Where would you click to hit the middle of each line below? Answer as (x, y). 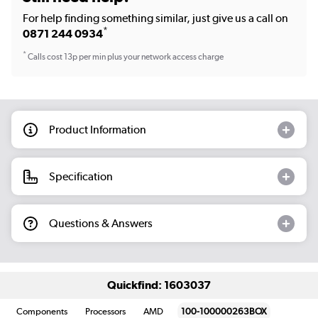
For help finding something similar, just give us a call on (155, 18)
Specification (81, 176)
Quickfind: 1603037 (159, 285)
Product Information (98, 129)
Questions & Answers (101, 223)
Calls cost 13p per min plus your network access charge (125, 57)
